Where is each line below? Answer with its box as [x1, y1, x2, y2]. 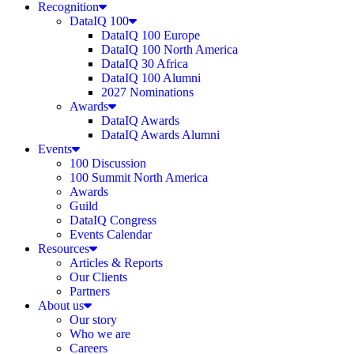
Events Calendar [70, 228, 152, 241]
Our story [70, 313, 117, 326]
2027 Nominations [101, 85, 194, 99]
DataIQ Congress [70, 213, 156, 227]
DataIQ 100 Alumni [101, 71, 201, 85]
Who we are [70, 327, 130, 341]
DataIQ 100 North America [101, 43, 238, 56]
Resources [38, 242, 89, 255]
